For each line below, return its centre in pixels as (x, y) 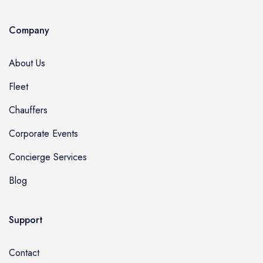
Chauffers (28, 110)
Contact (24, 252)
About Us (27, 63)
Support (26, 220)
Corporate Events (43, 133)
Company (29, 30)
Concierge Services (48, 157)
